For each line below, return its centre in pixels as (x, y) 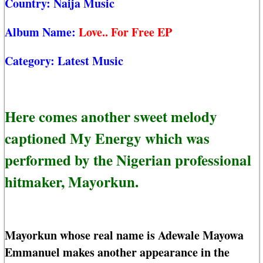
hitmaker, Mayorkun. (72, 181)
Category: (31, 61)
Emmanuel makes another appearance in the (117, 252)
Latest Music (90, 61)
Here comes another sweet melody (111, 116)
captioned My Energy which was (107, 138)
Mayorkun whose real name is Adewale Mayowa (124, 235)
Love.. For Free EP (125, 32)
